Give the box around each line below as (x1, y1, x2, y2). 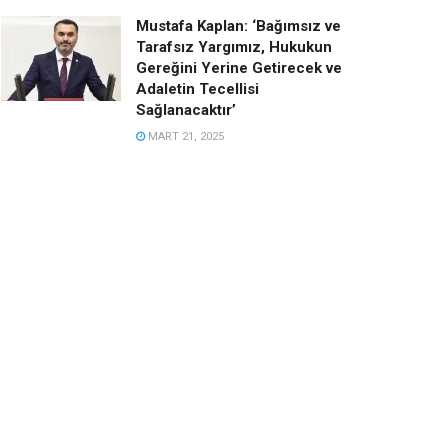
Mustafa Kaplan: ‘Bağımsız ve (136, 16, 341, 35)
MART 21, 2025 (145, 129, 224, 143)
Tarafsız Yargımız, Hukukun (136, 37, 332, 56)
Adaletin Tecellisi (136, 79, 259, 98)
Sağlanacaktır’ (136, 100, 236, 119)
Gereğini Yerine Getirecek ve (136, 58, 342, 77)
